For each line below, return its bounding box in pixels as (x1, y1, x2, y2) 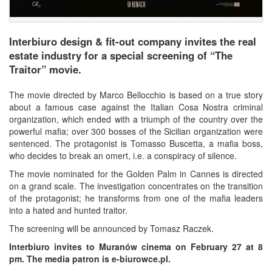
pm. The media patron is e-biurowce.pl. (9, 253, 171, 265)
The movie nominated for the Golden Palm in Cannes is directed (9, 168, 263, 180)
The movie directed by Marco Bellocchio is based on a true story (9, 89, 263, 101)
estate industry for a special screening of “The (9, 48, 233, 63)
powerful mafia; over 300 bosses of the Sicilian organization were (9, 125, 263, 138)
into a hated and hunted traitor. (9, 204, 127, 217)
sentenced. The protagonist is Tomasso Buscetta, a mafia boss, (9, 137, 263, 150)
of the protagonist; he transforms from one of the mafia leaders (9, 192, 263, 205)
